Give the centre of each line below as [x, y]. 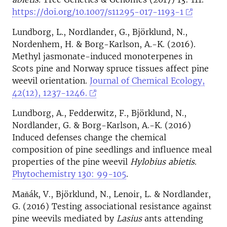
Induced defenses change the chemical [89, 137]
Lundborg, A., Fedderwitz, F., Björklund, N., [99, 113]
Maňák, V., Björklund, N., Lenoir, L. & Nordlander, [111, 194]
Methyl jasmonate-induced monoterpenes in [102, 56]
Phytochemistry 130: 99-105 [69, 174]
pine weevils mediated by [64, 218]
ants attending [173, 218]
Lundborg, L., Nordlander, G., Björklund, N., [100, 32]
